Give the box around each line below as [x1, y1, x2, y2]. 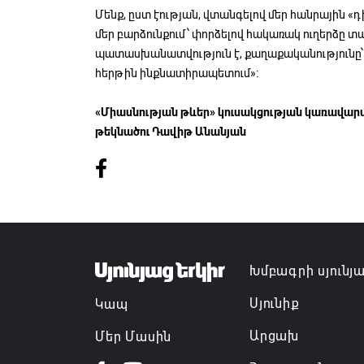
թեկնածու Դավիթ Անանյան [95, 125, 246, 139]
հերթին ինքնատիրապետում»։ [95, 67, 259, 80]
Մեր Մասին [95, 329, 172, 345]
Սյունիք [249, 296, 300, 312]
